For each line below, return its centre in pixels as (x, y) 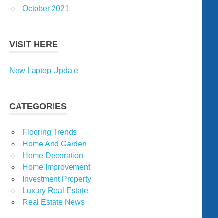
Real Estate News (54, 202)
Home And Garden (54, 144)
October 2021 (46, 9)
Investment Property (57, 179)
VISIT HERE (34, 45)
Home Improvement (56, 167)
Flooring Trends (50, 132)
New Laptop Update (44, 71)
